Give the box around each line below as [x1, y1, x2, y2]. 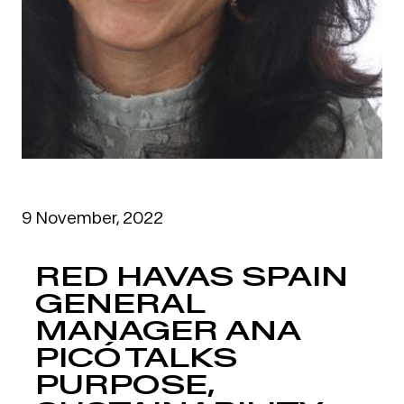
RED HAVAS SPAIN [35, 260, 348, 292]
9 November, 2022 [22, 207, 163, 227]
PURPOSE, [35, 368, 215, 400]
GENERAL [35, 287, 205, 319]
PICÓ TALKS [35, 341, 237, 373]
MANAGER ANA [35, 314, 300, 346]
